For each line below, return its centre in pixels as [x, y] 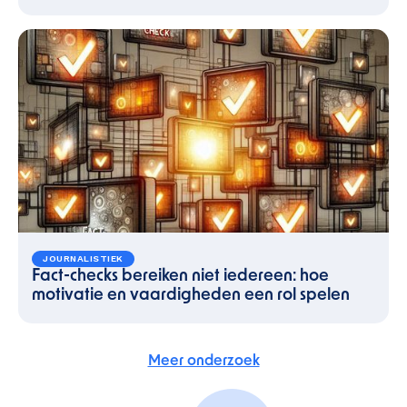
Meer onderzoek [203, 362]
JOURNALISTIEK [83, 258]
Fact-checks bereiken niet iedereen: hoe [180, 277]
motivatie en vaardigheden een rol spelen [191, 296]
